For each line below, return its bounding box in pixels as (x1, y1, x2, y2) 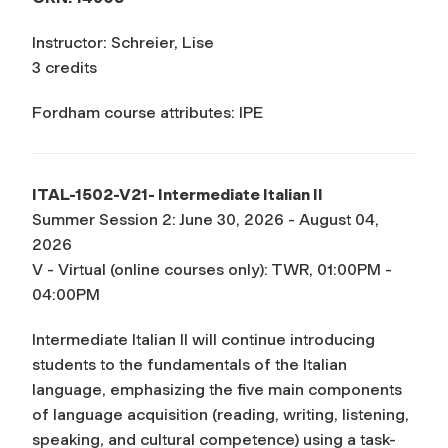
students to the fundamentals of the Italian (32, 354, 347, 374)
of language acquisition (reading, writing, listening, (32, 404, 409, 424)
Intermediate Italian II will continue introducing (32, 329, 375, 349)
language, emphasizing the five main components (32, 379, 402, 399)
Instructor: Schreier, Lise (32, 32, 214, 52)
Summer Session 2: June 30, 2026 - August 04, (32, 209, 379, 229)
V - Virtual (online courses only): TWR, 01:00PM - (32, 259, 392, 279)
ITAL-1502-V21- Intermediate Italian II (32, 184, 323, 204)
